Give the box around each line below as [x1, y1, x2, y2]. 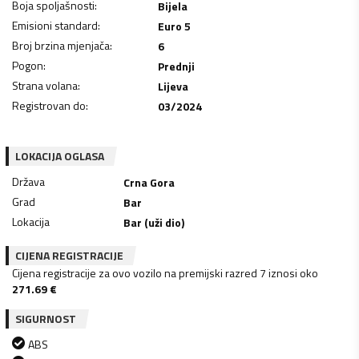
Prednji [157, 57, 195, 75]
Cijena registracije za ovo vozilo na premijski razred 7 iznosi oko [12, 264, 318, 281]
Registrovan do [12, 96, 86, 114]
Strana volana [12, 76, 78, 94]
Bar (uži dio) [123, 213, 185, 231]
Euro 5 [157, 17, 191, 34]
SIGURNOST [15, 309, 76, 327]
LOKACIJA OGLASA [15, 147, 104, 164]
